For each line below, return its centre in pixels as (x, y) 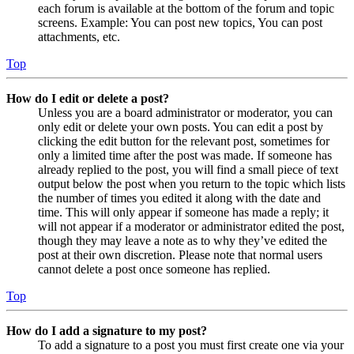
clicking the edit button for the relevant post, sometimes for (184, 141)
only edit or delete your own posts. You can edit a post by (181, 126)
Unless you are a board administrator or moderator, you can (185, 112)
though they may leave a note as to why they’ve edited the (183, 240)
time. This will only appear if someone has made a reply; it (183, 212)
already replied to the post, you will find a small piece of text (188, 169)
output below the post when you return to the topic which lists (192, 183)
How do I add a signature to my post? (107, 330)
